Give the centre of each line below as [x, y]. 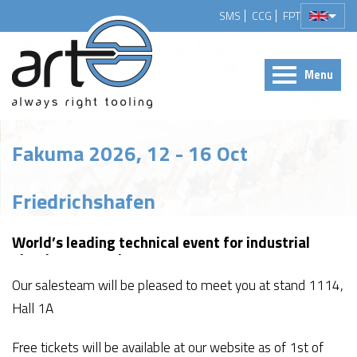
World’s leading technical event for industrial [161, 242]
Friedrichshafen [84, 201]
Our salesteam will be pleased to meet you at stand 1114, [178, 285]
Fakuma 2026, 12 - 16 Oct [130, 153]
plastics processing [75, 260]
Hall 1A [33, 308]
